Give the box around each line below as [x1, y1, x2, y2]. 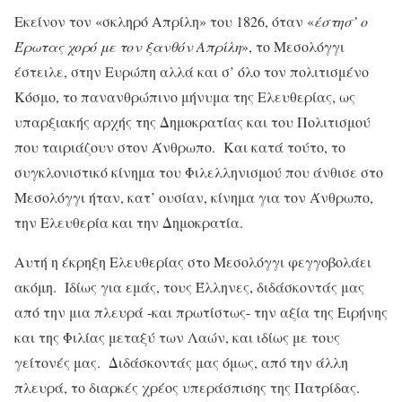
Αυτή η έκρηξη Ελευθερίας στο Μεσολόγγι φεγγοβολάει [14, 251, 371, 271]
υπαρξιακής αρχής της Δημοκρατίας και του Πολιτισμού [14, 111, 371, 131]
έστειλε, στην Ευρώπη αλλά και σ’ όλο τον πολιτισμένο [14, 61, 369, 81]
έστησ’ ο [314, 11, 368, 31]
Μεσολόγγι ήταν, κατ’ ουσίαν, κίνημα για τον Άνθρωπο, [14, 187, 373, 206]
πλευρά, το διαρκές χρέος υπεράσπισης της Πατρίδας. [14, 377, 364, 397]
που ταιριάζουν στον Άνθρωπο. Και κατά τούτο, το [14, 136, 345, 156]
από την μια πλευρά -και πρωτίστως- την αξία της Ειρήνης [14, 301, 388, 321]
